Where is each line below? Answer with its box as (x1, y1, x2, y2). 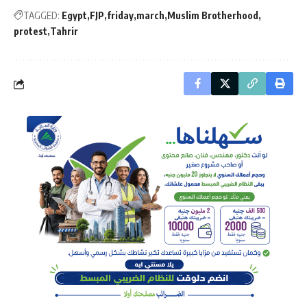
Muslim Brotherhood (167, 10, 258, 22)
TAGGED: (23, 10, 60, 22)
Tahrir (50, 25, 78, 38)
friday (107, 10, 134, 22)
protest (14, 25, 47, 38)
